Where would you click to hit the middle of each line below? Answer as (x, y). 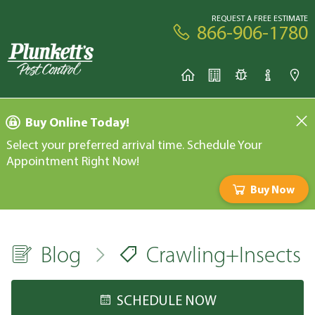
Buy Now (272, 189)
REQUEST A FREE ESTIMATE (260, 18)
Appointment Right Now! (73, 161)
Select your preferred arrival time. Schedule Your (134, 144)
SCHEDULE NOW (167, 300)
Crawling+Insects (224, 257)
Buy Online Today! (77, 122)
